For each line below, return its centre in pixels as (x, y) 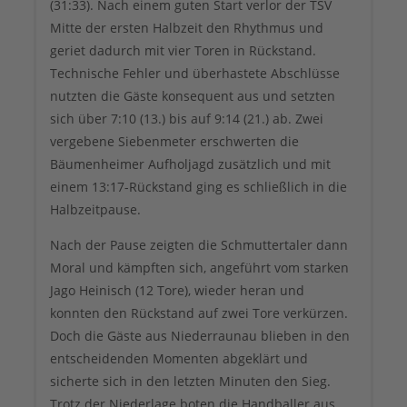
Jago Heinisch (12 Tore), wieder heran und (177, 290)
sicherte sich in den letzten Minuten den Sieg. (190, 381)
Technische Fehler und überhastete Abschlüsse (195, 73)
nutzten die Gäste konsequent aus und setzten (193, 95)
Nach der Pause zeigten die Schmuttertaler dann (199, 244)
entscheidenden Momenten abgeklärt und (179, 358)
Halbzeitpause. (95, 209)
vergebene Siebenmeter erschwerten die (174, 141)
